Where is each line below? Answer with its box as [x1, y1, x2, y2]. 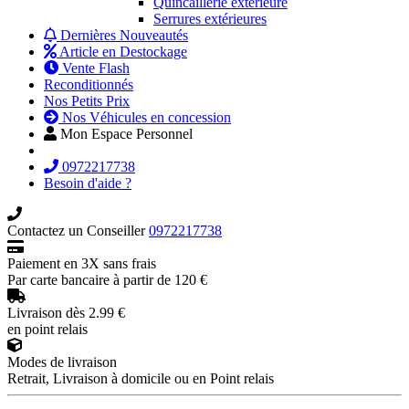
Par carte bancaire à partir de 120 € [7, 272, 207, 288]
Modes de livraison [7, 354, 117, 371]
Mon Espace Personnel [60, 126, 193, 142]
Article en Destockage [57, 44, 187, 60]
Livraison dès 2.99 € [7, 305, 125, 321]
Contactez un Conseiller [7, 223, 149, 239]
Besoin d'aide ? [44, 175, 131, 192]
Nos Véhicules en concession [58, 110, 231, 126]
